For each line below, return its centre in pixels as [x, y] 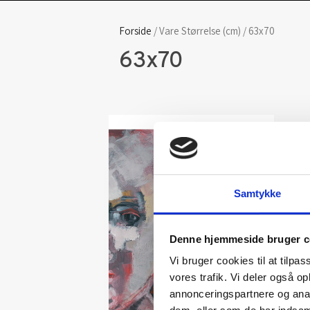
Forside [135, 31]
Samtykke [257, 194]
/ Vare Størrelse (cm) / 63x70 [213, 31]
